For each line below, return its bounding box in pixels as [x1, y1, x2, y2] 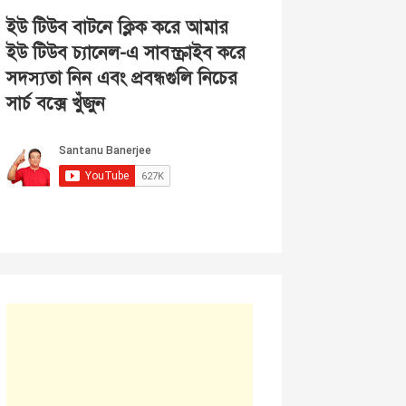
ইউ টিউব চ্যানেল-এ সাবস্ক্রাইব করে [5, 42, 246, 65]
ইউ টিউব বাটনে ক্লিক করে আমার [5, 16, 228, 40]
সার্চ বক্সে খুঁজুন [5, 92, 105, 116]
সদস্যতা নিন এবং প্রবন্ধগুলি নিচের [5, 67, 237, 91]
